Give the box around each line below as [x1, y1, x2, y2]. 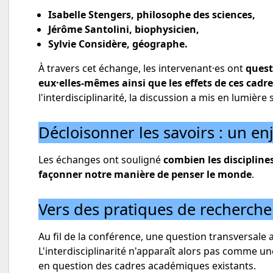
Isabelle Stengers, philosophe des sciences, [48, 8, 255, 22]
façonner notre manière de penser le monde [38, 167, 252, 181]
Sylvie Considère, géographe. [48, 37, 188, 51]
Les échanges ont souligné [38, 152, 163, 166]
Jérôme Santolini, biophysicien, [48, 23, 199, 37]
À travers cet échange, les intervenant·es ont [38, 62, 246, 76]
